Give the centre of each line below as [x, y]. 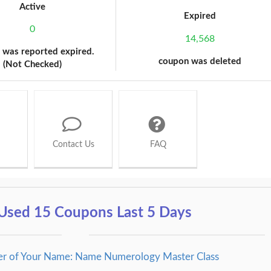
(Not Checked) [32, 65]
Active [32, 7]
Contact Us [73, 144]
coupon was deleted [200, 61]
